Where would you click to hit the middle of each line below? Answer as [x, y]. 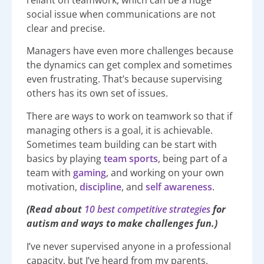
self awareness [179, 187]
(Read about [55, 209]
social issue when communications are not [121, 14]
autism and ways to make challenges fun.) [122, 224]
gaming [90, 172]
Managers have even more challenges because [130, 51]
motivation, [53, 187]
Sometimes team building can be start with [122, 144]
